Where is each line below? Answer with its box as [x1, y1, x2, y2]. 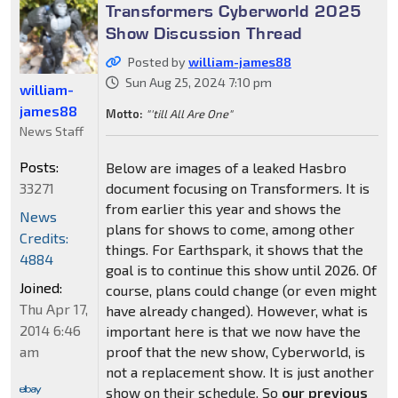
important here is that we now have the [105, 322, 361, 340]
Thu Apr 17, [20, 300, 88, 318]
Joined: [20, 279, 62, 297]
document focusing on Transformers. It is [105, 179, 370, 197]
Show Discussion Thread [105, 22, 303, 44]
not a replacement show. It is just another [105, 363, 374, 381]
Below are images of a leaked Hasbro [105, 159, 346, 177]
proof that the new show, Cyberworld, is [105, 343, 365, 361]
